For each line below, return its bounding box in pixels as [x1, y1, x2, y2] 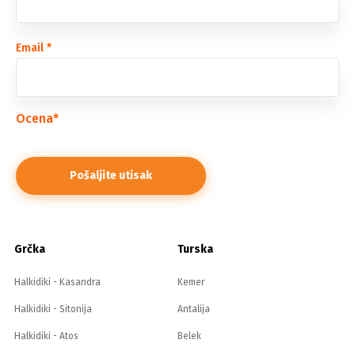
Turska [177, 242, 213, 256]
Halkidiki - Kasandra [14, 277, 101, 288]
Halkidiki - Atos [14, 330, 78, 342]
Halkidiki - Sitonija [14, 303, 92, 315]
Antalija [177, 303, 210, 315]
